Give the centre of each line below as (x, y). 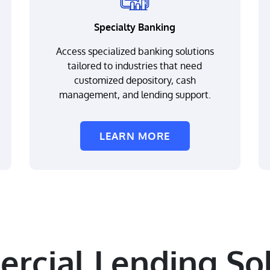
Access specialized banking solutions (135, 51)
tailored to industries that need (135, 66)
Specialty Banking (135, 27)
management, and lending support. (135, 95)
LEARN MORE (135, 136)
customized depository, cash (135, 80)
